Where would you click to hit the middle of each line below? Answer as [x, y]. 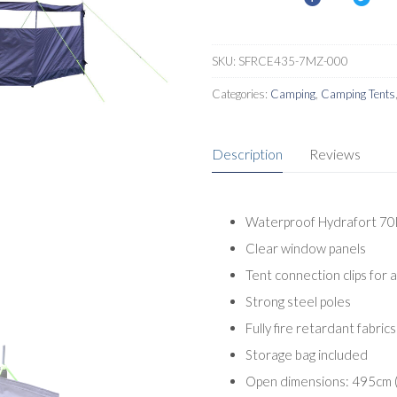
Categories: [241, 93]
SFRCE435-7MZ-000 [293, 61]
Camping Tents [358, 93]
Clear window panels [305, 249]
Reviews [335, 153]
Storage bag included [306, 355]
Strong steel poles [298, 302]
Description [247, 153]
